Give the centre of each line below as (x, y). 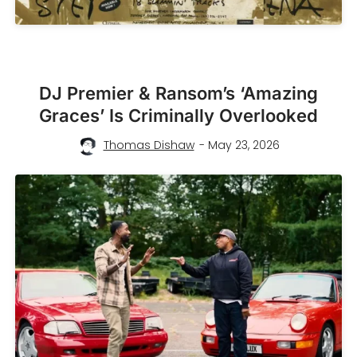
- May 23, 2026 (239, 145)
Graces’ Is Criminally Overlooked (178, 115)
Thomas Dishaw (149, 145)
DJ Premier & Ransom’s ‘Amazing (178, 93)
